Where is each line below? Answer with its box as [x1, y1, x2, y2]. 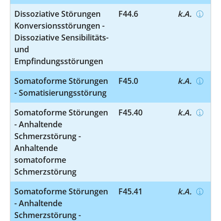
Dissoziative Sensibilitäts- [14, 32, 109, 43]
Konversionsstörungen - [14, 20, 105, 31]
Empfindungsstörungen [14, 55, 103, 67]
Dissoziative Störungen [14, 8, 101, 19]
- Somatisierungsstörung [14, 87, 107, 98]
